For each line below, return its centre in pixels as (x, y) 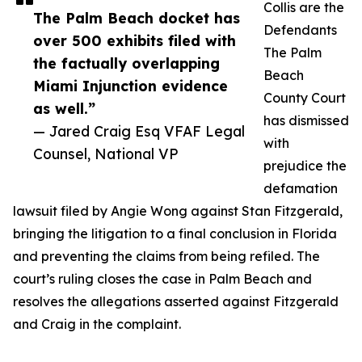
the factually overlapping (126, 63)
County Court (305, 98)
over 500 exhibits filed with (135, 41)
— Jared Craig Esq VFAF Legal (139, 131)
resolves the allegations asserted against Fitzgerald (176, 302)
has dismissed (306, 121)
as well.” (64, 109)
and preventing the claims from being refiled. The (166, 257)
